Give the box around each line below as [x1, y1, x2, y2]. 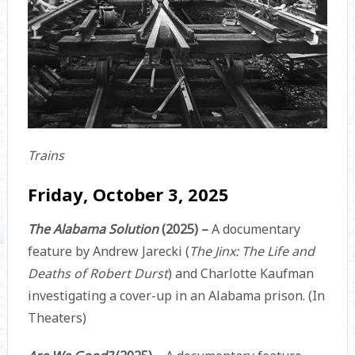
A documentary [211, 220, 300, 239]
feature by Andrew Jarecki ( [27, 242, 189, 261]
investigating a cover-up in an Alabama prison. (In [27, 287, 325, 305]
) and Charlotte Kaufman [167, 265, 314, 283]
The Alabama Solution [27, 220, 162, 239]
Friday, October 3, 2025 [27, 182, 229, 207]
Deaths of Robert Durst [27, 265, 168, 283]
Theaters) [27, 309, 86, 327]
